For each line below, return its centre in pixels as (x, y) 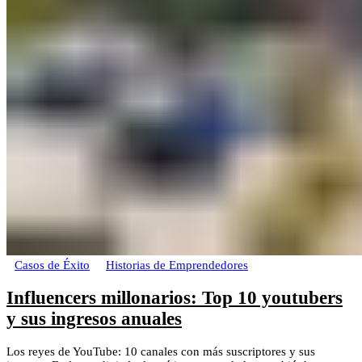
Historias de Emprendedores (177, 265)
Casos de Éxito (52, 265)
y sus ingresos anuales (94, 318)
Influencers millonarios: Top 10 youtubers (175, 297)
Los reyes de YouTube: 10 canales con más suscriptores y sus (161, 351)
